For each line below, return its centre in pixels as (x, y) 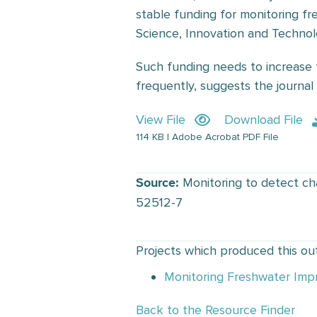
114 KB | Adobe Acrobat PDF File (207, 137)
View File (161, 120)
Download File (264, 120)
